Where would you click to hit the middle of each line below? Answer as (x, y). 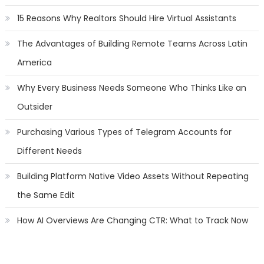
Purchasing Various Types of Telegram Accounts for (124, 132)
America (34, 62)
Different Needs (49, 151)
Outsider (34, 106)
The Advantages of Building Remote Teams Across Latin (132, 43)
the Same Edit (46, 195)
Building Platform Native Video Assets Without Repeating (133, 176)
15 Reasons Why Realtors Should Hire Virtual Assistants (126, 18)
